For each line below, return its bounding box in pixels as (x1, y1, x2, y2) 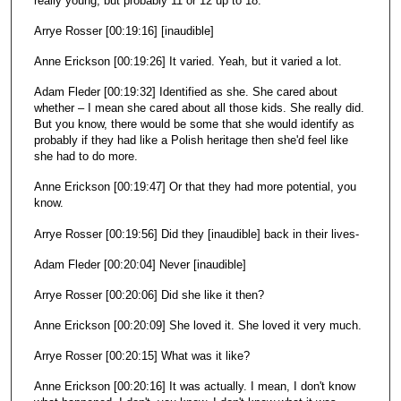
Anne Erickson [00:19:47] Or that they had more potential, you (33, 180, 356, 194)
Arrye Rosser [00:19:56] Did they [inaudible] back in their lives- (33, 226, 359, 241)
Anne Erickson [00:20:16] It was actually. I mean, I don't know (33, 379, 355, 393)
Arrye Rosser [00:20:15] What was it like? (33, 348, 250, 363)
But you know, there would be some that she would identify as (33, 117, 354, 132)
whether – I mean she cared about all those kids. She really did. (33, 101, 364, 115)
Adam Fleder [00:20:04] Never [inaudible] (33, 257, 246, 271)
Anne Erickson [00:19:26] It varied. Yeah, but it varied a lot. (33, 55, 342, 69)
